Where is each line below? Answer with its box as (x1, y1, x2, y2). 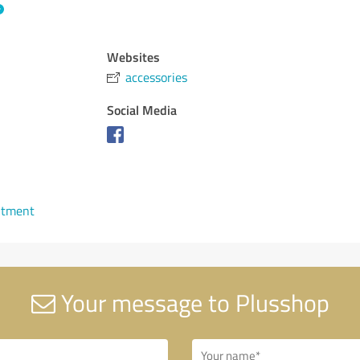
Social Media (107, 100, 178, 119)
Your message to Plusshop (55, 286, 329, 319)
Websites (107, 47, 161, 66)
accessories (125, 68, 188, 86)
